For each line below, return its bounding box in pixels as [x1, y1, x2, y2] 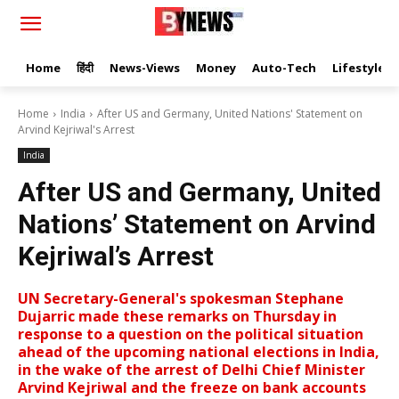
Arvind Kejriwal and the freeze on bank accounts [18, 378, 366, 397]
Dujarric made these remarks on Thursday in [18, 306, 337, 326]
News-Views [110, 60, 180, 76]
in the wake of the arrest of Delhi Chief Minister [18, 360, 365, 379]
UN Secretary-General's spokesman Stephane [18, 289, 344, 308]
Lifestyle [332, 60, 385, 76]
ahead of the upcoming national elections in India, [18, 342, 379, 362]
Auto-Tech [252, 60, 316, 76]
